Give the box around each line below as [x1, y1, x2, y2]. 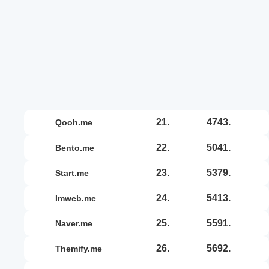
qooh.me [62, 117, 92, 127]
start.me [61, 168, 89, 178]
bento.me [61, 142, 94, 153]
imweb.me [58, 193, 96, 203]
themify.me [61, 243, 102, 253]
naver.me [61, 218, 92, 228]
